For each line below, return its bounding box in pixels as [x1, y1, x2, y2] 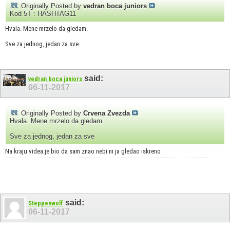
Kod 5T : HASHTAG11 [10, 9, 76, 17]
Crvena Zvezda [83, 109, 130, 118]
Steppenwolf [28, 200, 63, 207]
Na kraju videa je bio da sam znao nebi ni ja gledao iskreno [5, 147, 161, 156]
